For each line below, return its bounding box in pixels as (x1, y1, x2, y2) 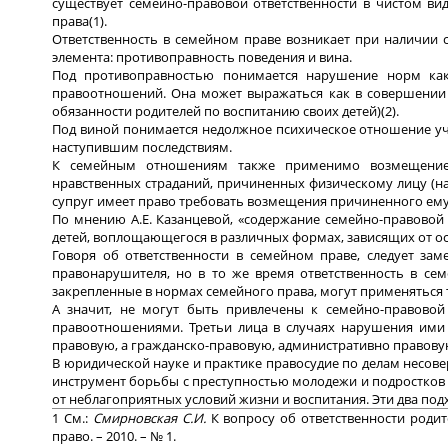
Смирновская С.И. (92, 408, 211, 427)
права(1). (52, 11, 107, 30)
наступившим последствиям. (52, 137, 232, 156)
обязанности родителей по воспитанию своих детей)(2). (52, 101, 399, 120)
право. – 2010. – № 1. (52, 426, 176, 445)
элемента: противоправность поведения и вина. (52, 47, 352, 66)
